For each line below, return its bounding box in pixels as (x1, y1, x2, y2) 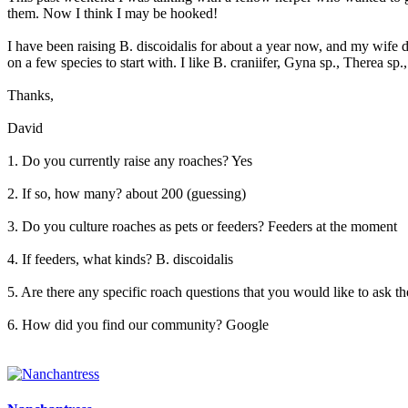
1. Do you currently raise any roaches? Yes (7, 152, 252, 168)
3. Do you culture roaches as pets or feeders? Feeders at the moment (7, 218, 397, 234)
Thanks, (7, 87, 54, 103)
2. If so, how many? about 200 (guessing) (7, 185, 246, 201)
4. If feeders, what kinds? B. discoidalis (7, 250, 233, 267)
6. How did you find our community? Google (7, 316, 269, 332)
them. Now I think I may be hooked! (7, 5, 218, 21)
